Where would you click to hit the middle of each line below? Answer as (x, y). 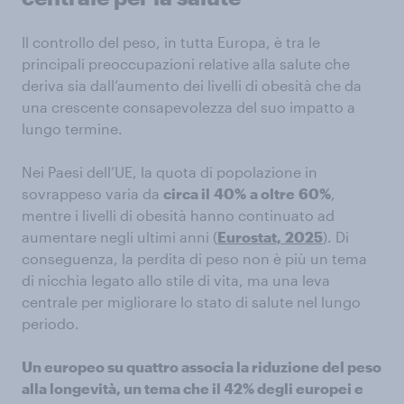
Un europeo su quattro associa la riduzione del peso (202, 367)
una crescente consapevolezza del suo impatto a (188, 107)
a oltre (272, 194)
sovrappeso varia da (92, 194)
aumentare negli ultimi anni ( (119, 237)
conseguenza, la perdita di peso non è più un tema (194, 259)
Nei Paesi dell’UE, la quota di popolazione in (170, 172)
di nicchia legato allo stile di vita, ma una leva (176, 280)
